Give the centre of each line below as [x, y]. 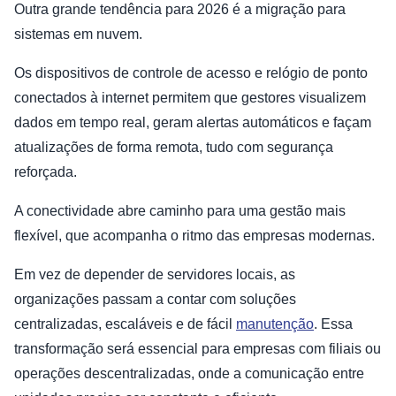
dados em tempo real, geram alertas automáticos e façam [193, 123]
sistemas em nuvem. [78, 34]
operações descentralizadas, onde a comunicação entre [189, 374]
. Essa [333, 324]
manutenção [275, 324]
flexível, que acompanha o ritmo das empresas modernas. [194, 236]
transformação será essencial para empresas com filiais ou [198, 349]
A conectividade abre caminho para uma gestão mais [180, 211]
